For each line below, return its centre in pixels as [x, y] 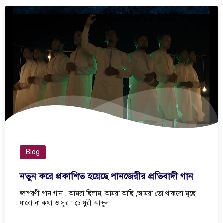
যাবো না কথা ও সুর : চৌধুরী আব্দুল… [68, 203]
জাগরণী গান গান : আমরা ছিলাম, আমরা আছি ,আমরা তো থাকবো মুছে [108, 194]
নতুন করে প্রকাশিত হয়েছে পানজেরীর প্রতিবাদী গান [107, 176]
